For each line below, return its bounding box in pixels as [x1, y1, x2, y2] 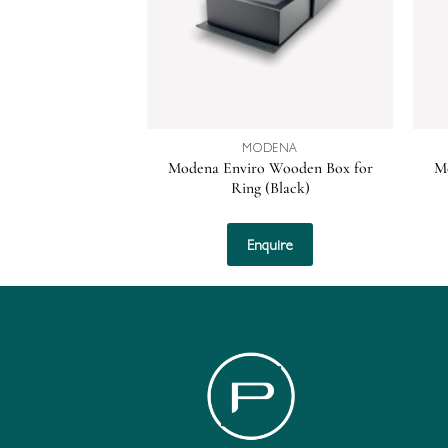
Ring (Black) [230, 177, 310, 198]
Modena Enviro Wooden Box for [167, 157, 373, 178]
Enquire [247, 233, 294, 255]
